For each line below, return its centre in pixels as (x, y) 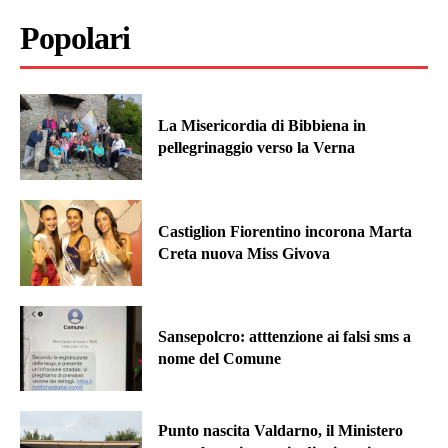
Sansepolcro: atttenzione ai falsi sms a (285, 337)
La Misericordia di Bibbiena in (262, 126)
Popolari (75, 38)
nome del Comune (220, 359)
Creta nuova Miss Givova (244, 253)
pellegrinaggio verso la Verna (257, 148)
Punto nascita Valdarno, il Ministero (281, 431)
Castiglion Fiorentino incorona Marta (285, 231)
